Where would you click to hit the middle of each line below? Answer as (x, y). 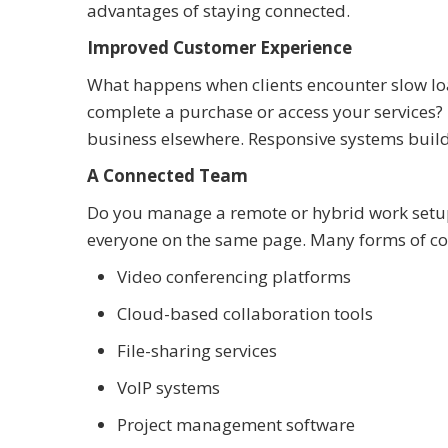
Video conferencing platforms (234, 276)
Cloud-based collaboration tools (245, 313)
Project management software (236, 424)
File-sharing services (197, 350)
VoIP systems (168, 387)
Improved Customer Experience (219, 47)
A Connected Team (167, 175)
